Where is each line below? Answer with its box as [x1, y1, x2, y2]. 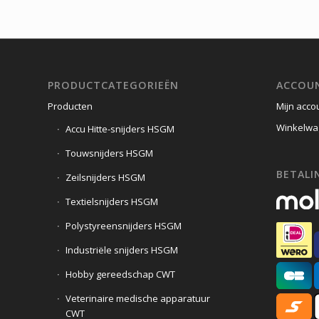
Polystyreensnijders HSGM [66, 219, 182, 232]
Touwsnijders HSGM [66, 146, 153, 159]
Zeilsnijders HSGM [66, 170, 145, 184]
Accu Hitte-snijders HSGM [66, 122, 174, 135]
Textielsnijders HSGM [66, 194, 158, 208]
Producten [48, 99, 93, 113]
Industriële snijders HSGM [66, 243, 178, 256]
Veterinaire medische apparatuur [66, 291, 210, 305]
